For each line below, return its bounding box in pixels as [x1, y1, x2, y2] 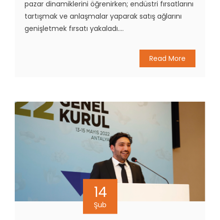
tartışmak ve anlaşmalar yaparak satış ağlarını [25, 11, 182, 21]
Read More [149, 53, 186, 63]
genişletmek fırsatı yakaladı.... [25, 23, 124, 33]
